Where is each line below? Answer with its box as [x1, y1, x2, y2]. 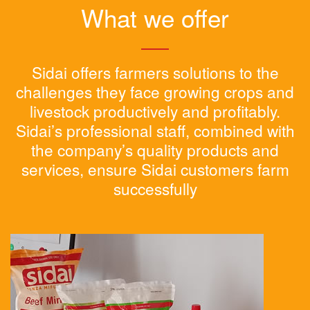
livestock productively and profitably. [30, 100, 280, 122]
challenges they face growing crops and [16, 80, 294, 102]
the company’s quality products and [31, 138, 279, 161]
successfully [113, 177, 197, 199]
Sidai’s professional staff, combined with [15, 119, 295, 141]
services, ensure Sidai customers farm [21, 158, 289, 180]
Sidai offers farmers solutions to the [31, 61, 279, 83]
